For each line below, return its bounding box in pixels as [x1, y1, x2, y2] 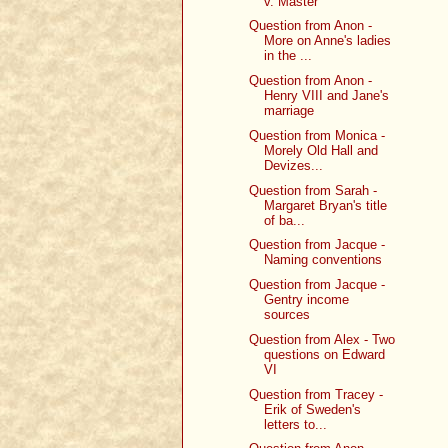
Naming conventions [264, 252, 383, 268]
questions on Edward [264, 346, 386, 362]
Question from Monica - [249, 127, 386, 143]
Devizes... [264, 157, 324, 173]
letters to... [264, 416, 328, 432]
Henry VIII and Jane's [264, 88, 390, 104]
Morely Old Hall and [264, 142, 379, 158]
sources [264, 307, 311, 323]
